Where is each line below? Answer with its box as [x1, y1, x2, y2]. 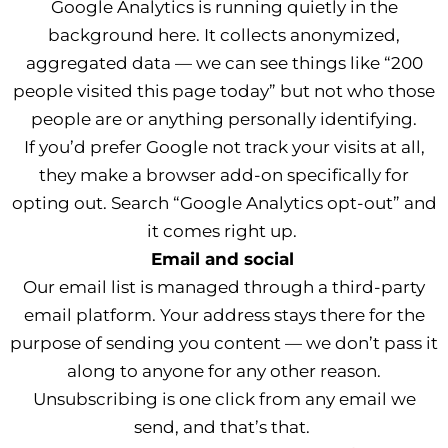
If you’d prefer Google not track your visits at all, [23, 137, 425, 157]
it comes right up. [147, 221, 297, 241]
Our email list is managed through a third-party [23, 277, 425, 297]
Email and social [150, 249, 294, 269]
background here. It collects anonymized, [48, 25, 400, 45]
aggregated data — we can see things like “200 [25, 53, 423, 73]
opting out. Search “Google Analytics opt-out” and [11, 193, 437, 213]
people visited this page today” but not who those [13, 81, 435, 101]
